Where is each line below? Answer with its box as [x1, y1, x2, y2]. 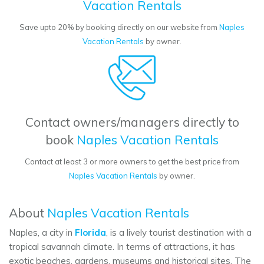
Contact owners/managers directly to [25, 114, 239, 130]
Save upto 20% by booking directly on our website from [19, 22, 219, 32]
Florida [75, 227, 106, 239]
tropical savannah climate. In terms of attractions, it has [9, 241, 235, 253]
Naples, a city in [9, 227, 75, 239]
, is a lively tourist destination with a [106, 227, 252, 239]
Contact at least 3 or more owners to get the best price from [25, 157, 239, 167]
